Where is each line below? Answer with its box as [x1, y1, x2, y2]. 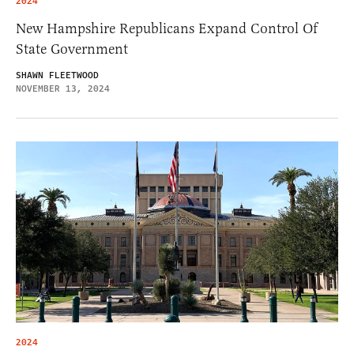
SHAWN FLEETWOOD [16, 68, 99, 82]
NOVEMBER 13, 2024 [16, 81, 110, 96]
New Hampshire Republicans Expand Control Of [16, 19, 318, 37]
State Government [16, 40, 128, 58]
